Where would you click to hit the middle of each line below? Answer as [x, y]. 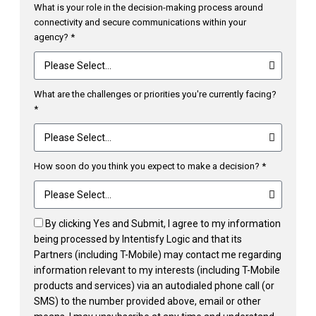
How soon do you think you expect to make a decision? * [150, 166]
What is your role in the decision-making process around [148, 7]
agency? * [54, 37]
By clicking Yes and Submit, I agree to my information [163, 223]
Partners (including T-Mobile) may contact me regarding [158, 254]
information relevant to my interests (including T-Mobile [157, 270]
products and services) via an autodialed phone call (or [154, 285]
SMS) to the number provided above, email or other [147, 301]
